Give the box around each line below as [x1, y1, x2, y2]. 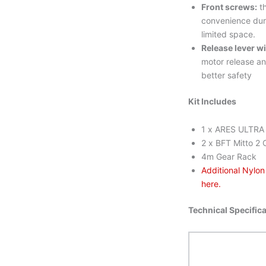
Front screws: [201, 1, 258, 12]
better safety [201, 69, 252, 80]
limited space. [201, 28, 256, 39]
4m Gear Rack [201, 151, 257, 162]
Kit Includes [188, 96, 237, 106]
